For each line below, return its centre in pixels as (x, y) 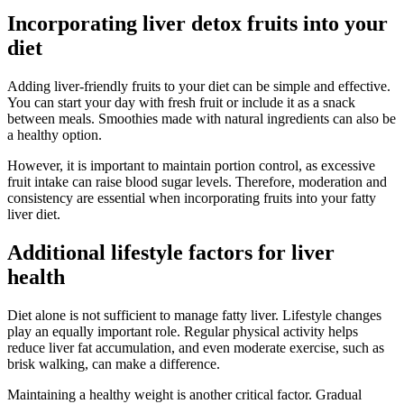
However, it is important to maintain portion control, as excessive (191, 165)
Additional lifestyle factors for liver (171, 252)
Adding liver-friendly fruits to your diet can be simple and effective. (199, 86)
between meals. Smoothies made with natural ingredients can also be (202, 118)
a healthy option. (55, 134)
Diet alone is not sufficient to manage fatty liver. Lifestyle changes (194, 315)
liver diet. (34, 214)
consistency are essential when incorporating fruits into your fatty (192, 197)
